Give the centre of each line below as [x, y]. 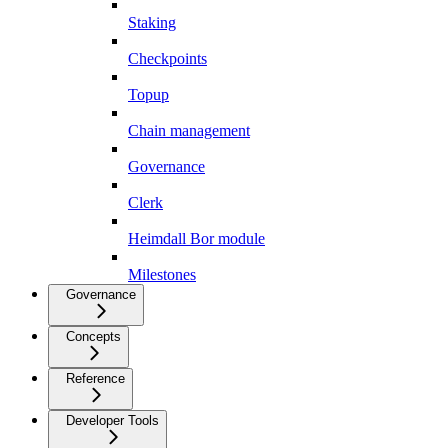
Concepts [93, 337]
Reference [95, 379]
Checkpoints [167, 59]
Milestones [162, 275]
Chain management [189, 131]
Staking [152, 23]
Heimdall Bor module [196, 239]
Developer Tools [112, 421]
